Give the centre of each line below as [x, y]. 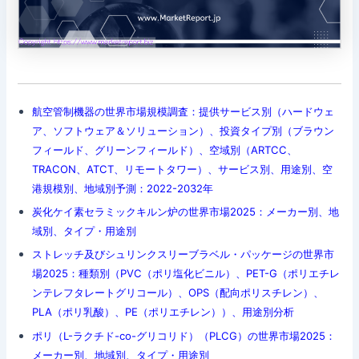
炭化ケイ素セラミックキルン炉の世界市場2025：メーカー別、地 [185, 212]
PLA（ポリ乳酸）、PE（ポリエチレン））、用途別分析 [163, 312]
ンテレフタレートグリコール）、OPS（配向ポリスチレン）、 [177, 293]
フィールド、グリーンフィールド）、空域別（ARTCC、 [164, 150]
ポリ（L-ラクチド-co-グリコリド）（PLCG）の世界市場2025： [184, 335]
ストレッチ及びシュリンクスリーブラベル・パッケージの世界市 [183, 254]
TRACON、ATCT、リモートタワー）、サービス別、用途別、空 [182, 169]
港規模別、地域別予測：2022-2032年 [122, 189]
